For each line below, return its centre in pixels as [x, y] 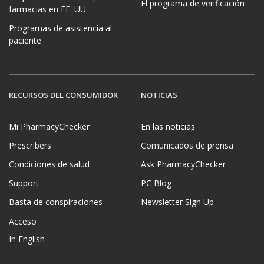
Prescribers [30, 146]
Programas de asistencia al [60, 28]
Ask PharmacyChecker [183, 164]
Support [24, 183]
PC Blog [156, 183]
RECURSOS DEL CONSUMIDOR [63, 95]
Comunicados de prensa [187, 146]
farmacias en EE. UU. [48, 9]
